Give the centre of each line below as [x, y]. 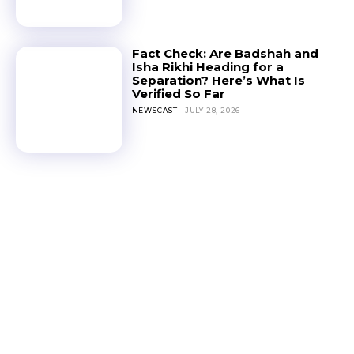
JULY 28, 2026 [213, 110]
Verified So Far [178, 93]
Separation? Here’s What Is [218, 80]
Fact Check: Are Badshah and [225, 53]
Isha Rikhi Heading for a [207, 66]
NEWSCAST [155, 110]
